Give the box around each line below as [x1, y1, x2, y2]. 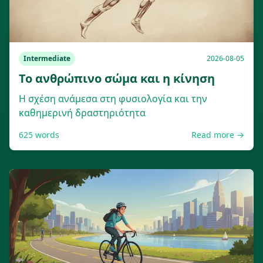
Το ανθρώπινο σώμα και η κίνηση [19, 70, 215, 86]
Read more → [191, 129, 244, 140]
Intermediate [23, 53, 70, 63]
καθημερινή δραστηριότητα [19, 106, 146, 119]
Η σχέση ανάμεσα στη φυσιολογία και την [19, 92, 207, 105]
